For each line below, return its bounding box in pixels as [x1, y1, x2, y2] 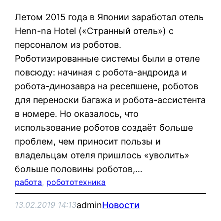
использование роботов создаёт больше [15, 122, 193, 133]
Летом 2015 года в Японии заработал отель [15, 11, 204, 22]
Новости [102, 199, 140, 210]
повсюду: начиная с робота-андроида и [15, 67, 187, 77]
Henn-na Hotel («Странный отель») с [15, 25, 174, 36]
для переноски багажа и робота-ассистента [15, 94, 206, 105]
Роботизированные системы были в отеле [15, 53, 200, 64]
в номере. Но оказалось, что [15, 108, 139, 119]
